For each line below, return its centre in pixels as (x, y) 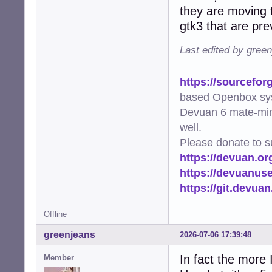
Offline (55, 214)
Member (59, 258)
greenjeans (70, 235)
